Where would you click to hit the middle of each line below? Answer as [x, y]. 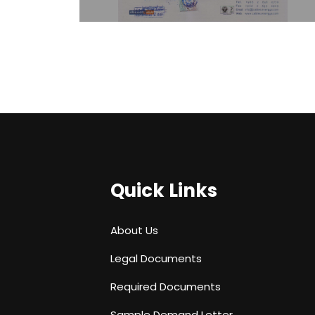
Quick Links [164, 190]
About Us [134, 230]
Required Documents [166, 286]
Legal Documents [156, 258]
